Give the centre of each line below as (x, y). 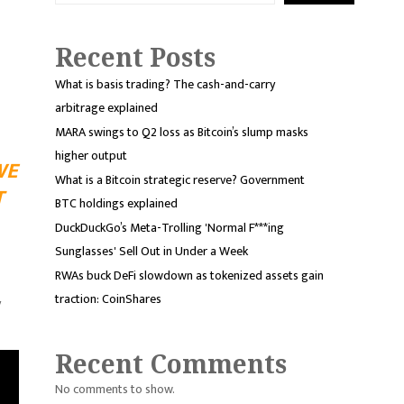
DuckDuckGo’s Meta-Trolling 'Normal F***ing (170, 228)
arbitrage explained (106, 108)
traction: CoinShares (108, 299)
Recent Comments (171, 364)
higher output (91, 156)
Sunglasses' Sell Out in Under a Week (151, 252)
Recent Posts (135, 57)
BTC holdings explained (116, 204)
